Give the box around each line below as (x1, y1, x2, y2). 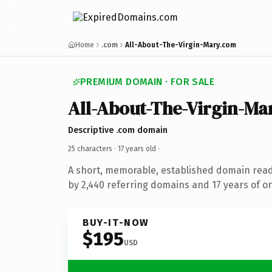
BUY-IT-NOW (83, 216, 149, 228)
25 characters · (68, 144, 118, 153)
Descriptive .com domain (68, 124, 168, 135)
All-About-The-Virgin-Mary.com (125, 41, 236, 49)
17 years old (118, 144, 156, 153)
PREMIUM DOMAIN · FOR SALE (80, 76, 214, 87)
